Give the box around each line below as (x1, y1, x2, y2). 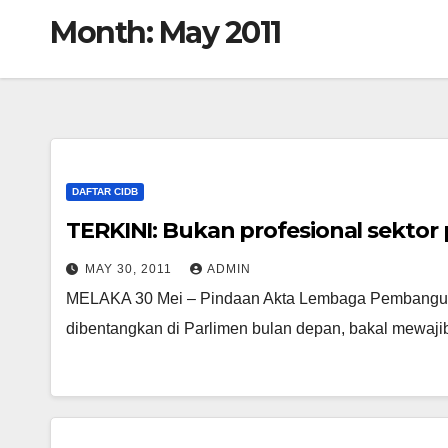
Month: (50, 14, 159, 51)
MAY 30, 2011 (85, 262, 176, 276)
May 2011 (158, 14, 281, 51)
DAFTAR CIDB (72, 186, 138, 197)
